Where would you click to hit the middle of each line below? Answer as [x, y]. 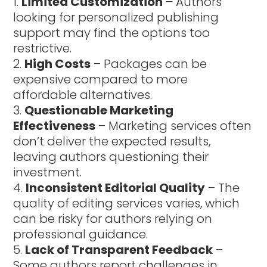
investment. [48, 172]
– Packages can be [149, 63]
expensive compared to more [101, 79]
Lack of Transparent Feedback [119, 249]
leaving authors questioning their [111, 156]
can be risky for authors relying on [113, 218]
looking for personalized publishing [116, 17]
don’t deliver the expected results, [112, 141]
